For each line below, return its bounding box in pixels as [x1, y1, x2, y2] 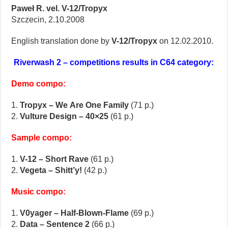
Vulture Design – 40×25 [20, 111, 109, 121]
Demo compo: [11, 79, 66, 88]
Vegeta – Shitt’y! [20, 165, 82, 175]
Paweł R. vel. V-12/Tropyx [11, 4, 108, 13]
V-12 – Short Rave [20, 154, 89, 163]
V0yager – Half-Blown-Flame [20, 208, 129, 217]
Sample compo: [11, 133, 72, 142]
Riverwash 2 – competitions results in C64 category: [14, 58, 214, 67]
